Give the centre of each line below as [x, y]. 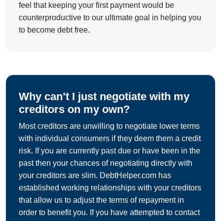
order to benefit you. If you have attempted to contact [109, 213]
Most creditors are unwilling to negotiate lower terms [109, 126]
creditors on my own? [74, 110]
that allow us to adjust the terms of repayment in [101, 200]
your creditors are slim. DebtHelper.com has [95, 176]
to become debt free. [54, 30]
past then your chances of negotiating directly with [106, 163]
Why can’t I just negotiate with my [104, 97]
